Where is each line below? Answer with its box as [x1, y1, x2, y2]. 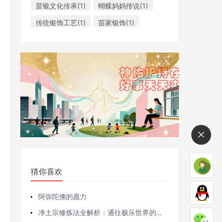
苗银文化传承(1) [36, 1, 86, 10]
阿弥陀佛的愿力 [38, 192, 87, 201]
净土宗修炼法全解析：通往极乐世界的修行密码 [38, 208, 156, 217]
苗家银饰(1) [98, 18, 134, 27]
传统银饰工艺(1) [36, 18, 86, 27]
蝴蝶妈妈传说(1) [98, 1, 148, 10]
